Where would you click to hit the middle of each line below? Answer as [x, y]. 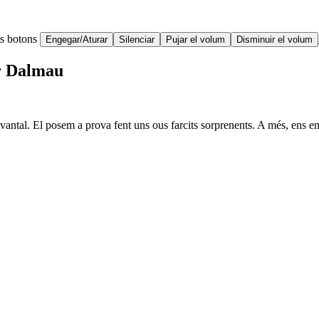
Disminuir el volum [274, 40]
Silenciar [137, 40]
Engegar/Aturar [77, 40]
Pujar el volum [195, 40]
